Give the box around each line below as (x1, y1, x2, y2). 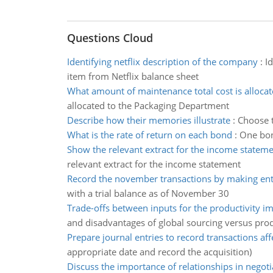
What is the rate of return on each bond (66, 129, 232, 141)
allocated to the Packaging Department (66, 99, 229, 112)
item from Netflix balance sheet (66, 70, 199, 82)
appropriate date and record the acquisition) (66, 246, 252, 258)
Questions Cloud (66, 30, 153, 45)
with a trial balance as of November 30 (66, 187, 229, 199)
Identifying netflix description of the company (66, 55, 258, 68)
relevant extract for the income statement (66, 158, 241, 170)
